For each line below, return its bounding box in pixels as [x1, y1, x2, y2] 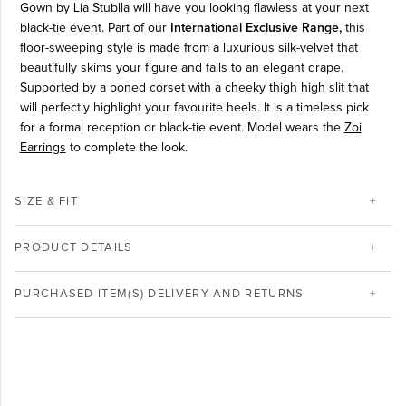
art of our [114, 22, 170, 35]
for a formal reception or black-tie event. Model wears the [19, 121, 344, 135]
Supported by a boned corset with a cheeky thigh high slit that [19, 82, 369, 95]
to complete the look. [65, 141, 188, 155]
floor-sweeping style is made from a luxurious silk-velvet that [19, 42, 358, 55]
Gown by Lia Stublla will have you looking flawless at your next [19, 2, 369, 15]
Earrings [19, 141, 66, 155]
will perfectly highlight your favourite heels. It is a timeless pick [19, 101, 369, 115]
